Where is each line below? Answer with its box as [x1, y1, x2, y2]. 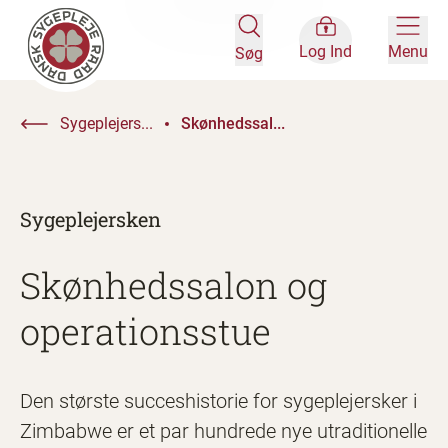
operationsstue [20, 307, 271, 355]
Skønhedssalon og [20, 261, 327, 309]
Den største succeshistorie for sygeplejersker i [20, 389, 417, 413]
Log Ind [299, 42, 352, 61]
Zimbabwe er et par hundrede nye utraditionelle [20, 419, 427, 443]
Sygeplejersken [20, 206, 161, 232]
